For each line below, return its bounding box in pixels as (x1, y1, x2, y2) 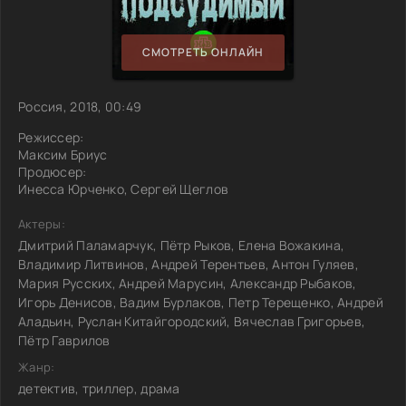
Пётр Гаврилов (18, 331, 111, 349)
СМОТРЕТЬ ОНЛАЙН (142, 44, 264, 61)
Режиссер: (18, 128, 84, 146)
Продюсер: (18, 162, 87, 180)
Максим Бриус (18, 145, 108, 163)
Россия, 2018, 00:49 (18, 97, 142, 115)
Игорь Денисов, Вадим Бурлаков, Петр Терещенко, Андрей (18, 293, 383, 311)
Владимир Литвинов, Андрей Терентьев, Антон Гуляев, (18, 255, 359, 273)
